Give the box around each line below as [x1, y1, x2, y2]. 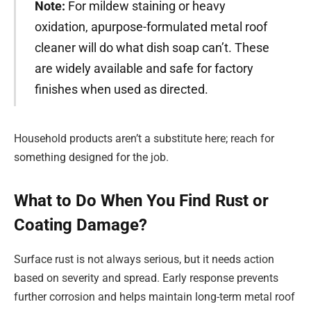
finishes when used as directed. [34, 82, 208, 97]
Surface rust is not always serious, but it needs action [14, 253, 274, 267]
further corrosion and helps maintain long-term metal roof [14, 290, 295, 304]
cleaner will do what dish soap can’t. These [34, 40, 269, 56]
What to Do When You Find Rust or [14, 191, 269, 211]
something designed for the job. [14, 151, 169, 165]
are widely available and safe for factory [34, 61, 253, 76]
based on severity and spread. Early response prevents [14, 271, 278, 285]
